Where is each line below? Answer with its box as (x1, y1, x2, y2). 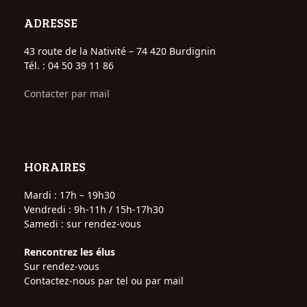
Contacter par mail (23, 86, 110, 100)
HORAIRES (23, 158, 86, 175)
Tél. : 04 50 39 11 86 (23, 58, 114, 72)
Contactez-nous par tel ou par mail (23, 273, 184, 287)
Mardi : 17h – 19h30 (23, 188, 115, 201)
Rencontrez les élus (23, 245, 115, 258)
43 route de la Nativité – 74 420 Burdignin (23, 44, 216, 58)
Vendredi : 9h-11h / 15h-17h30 (23, 202, 164, 216)
